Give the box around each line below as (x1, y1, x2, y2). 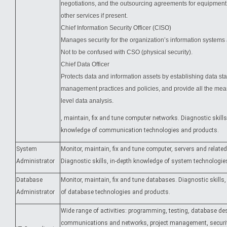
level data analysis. (61, 97, 113, 104)
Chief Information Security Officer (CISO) (61, 24, 171, 31)
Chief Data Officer (61, 61, 109, 68)
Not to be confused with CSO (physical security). (61, 49, 193, 56)
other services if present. (61, 12, 128, 19)
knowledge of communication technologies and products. (61, 127, 219, 134)
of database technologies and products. (61, 188, 170, 196)
